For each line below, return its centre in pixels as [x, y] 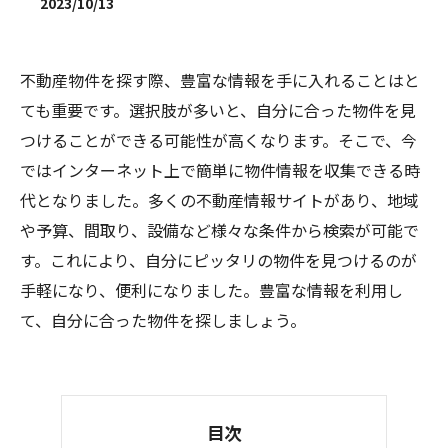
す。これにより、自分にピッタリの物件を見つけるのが [218, 260]
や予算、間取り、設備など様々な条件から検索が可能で [219, 230]
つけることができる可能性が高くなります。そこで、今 [218, 140]
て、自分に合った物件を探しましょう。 [163, 320]
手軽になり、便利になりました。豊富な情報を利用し [211, 290]
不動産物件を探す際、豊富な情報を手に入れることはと [220, 80]
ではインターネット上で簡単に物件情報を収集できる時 [220, 170]
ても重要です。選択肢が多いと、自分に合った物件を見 [218, 110]
